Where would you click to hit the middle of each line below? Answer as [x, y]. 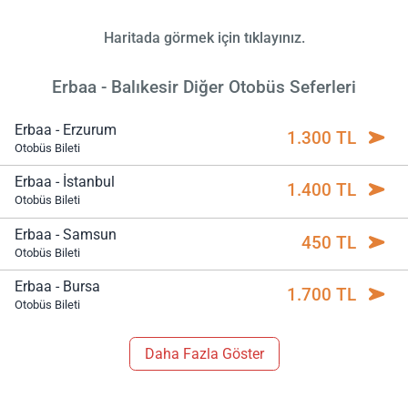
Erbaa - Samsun [66, 234]
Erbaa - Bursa [57, 287]
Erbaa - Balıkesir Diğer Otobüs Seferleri [204, 87]
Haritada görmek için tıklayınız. [204, 37]
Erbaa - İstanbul [65, 182]
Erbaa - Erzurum [66, 130]
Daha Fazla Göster [204, 353]
